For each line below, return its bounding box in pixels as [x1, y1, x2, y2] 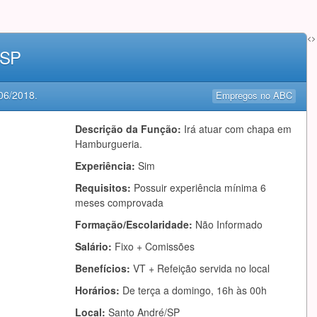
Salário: [75, 239, 115, 253]
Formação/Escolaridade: [75, 217, 195, 231]
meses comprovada [75, 195, 163, 209]
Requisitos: [75, 180, 134, 195]
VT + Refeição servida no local [133, 261, 270, 275]
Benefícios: [75, 261, 133, 275]
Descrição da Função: [75, 122, 184, 136]
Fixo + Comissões [115, 239, 195, 253]
